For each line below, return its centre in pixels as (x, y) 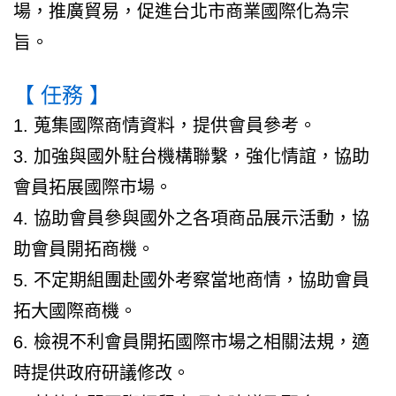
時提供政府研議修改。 (102, 373)
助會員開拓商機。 (84, 249)
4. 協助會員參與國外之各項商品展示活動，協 (191, 218)
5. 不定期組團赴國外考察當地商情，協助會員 (191, 280)
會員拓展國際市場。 (93, 187)
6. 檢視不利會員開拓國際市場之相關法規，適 (191, 342)
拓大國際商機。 (75, 311)
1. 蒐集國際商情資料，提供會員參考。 (165, 125)
